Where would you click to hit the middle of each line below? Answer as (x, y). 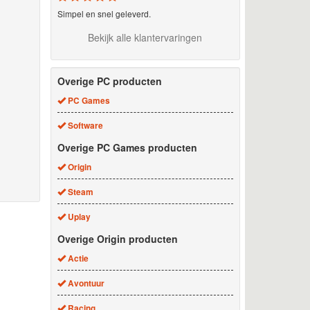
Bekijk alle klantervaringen (145, 37)
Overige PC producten (109, 81)
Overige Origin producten (117, 238)
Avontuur (86, 283)
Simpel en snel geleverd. (104, 13)
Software (85, 125)
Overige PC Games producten (127, 147)
